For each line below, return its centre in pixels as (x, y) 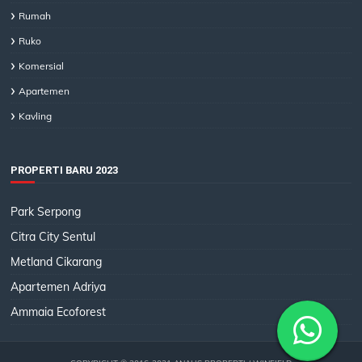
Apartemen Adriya (59, 287)
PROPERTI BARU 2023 (65, 170)
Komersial (42, 66)
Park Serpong (46, 212)
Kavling (36, 116)
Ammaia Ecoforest (59, 312)
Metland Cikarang (57, 262)
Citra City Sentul (53, 237)
